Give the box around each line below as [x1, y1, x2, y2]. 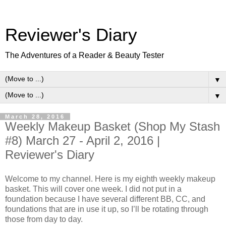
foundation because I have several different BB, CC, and [5, 194, 205, 203]
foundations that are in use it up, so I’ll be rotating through [5, 204, 208, 213]
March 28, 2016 [5, 114, 65, 120]
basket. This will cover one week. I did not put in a [5, 184, 182, 193]
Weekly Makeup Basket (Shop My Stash [5, 120, 220, 133]
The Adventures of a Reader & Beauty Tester [5, 51, 164, 60]
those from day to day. [5, 214, 83, 223]
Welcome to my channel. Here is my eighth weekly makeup [5, 174, 215, 183]
